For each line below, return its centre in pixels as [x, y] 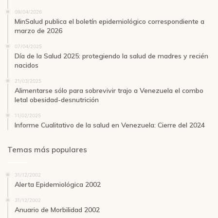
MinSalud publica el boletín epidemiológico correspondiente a [109, 21]
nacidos [27, 65]
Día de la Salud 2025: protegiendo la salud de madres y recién [111, 56]
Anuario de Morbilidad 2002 [57, 209]
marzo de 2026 [38, 30]
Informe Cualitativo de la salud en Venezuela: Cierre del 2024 [110, 125]
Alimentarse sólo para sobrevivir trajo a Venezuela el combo [109, 90]
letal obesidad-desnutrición [57, 100]
